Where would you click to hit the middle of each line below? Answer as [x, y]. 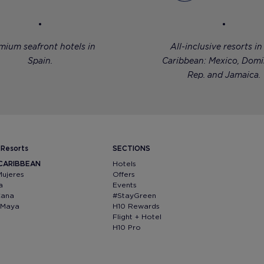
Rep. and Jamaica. [224, 75]
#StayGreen [134, 195]
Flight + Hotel [137, 216]
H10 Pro [126, 227]
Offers [123, 174]
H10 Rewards [136, 206]
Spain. [40, 60]
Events [124, 184]
